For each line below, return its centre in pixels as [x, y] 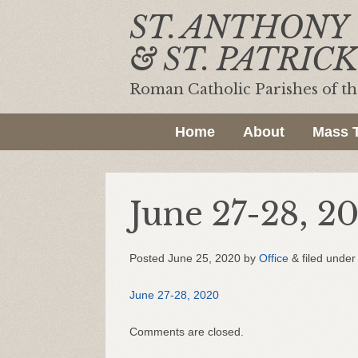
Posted [149, 258]
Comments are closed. [187, 332]
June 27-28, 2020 [174, 295]
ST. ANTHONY [239, 28]
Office [274, 258]
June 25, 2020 [204, 258]
